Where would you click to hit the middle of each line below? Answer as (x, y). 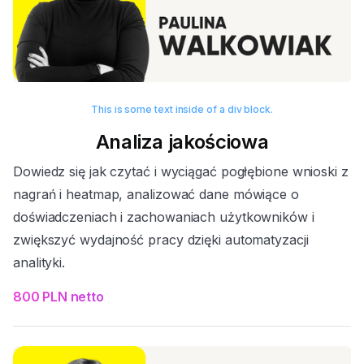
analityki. (39, 263)
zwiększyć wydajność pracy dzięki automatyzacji (161, 240)
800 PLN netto (58, 297)
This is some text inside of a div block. (182, 110)
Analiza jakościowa (182, 142)
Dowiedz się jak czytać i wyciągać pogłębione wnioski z (181, 172)
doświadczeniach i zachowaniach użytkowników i (164, 217)
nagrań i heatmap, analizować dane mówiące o (156, 195)
